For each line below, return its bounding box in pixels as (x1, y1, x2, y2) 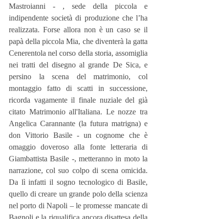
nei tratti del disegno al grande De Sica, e (9, 60, 148, 69)
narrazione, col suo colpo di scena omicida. (9, 166, 148, 175)
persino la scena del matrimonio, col (9, 72, 148, 81)
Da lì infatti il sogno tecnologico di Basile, (9, 177, 148, 186)
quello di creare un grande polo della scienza (9, 189, 148, 198)
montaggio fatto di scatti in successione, (9, 84, 148, 92)
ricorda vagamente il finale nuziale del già (9, 95, 148, 104)
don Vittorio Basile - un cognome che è (9, 131, 148, 139)
